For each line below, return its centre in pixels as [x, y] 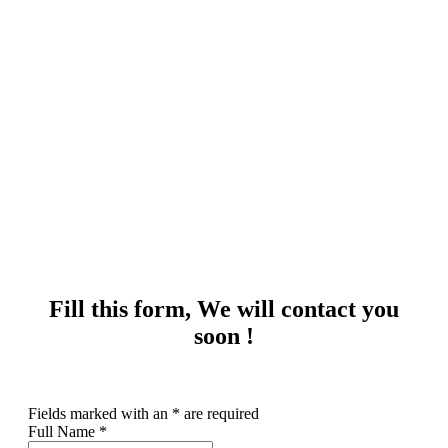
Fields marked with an [100, 414]
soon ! [224, 336]
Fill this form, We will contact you [224, 309]
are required [219, 414]
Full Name [63, 432]
